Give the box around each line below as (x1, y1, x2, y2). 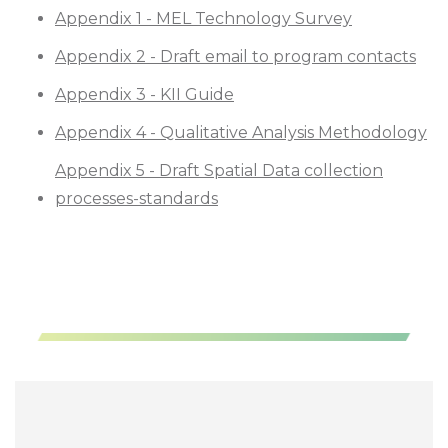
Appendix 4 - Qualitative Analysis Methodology (55, 122, 427, 142)
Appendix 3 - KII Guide (55, 84, 234, 104)
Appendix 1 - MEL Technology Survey (55, 8, 352, 28)
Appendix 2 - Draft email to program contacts (55, 46, 416, 66)
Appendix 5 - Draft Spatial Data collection (55, 160, 383, 180)
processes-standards (55, 188, 218, 208)
